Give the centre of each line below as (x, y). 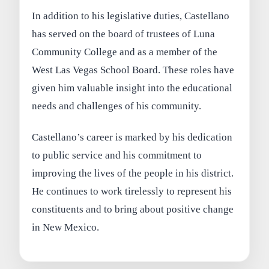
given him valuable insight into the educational (132, 88)
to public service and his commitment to (117, 155)
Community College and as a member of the (125, 52)
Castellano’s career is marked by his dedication (132, 137)
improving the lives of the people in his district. (133, 173)
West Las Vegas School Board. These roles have (133, 70)
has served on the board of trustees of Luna (124, 34)
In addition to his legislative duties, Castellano (131, 16)
